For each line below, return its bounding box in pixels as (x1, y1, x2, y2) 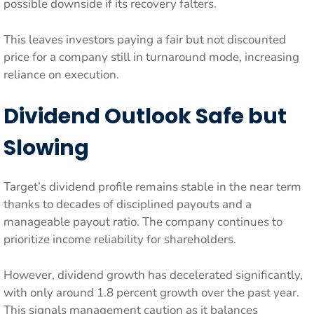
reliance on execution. (4, 66, 119, 83)
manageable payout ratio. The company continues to (4, 214, 282, 230)
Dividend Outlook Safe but (4, 102, 287, 131)
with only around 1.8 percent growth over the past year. (4, 284, 299, 301)
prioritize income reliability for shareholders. (4, 231, 236, 247)
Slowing (4, 133, 89, 163)
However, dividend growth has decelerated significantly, (4, 266, 303, 283)
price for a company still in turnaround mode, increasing (4, 48, 299, 65)
